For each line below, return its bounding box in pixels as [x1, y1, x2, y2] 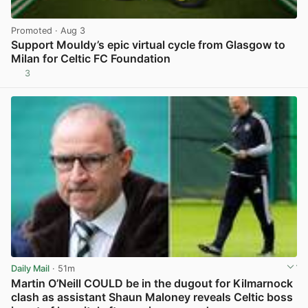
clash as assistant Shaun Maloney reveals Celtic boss [11, 289, 293, 304]
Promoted [11, 25, 52, 36]
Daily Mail [11, 263, 49, 274]
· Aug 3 [52, 25, 85, 36]
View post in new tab [208, 73, 296, 84]
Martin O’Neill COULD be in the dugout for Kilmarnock [11, 276, 293, 290]
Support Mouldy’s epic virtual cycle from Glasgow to [11, 37, 285, 52]
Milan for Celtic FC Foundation [11, 51, 170, 65]
